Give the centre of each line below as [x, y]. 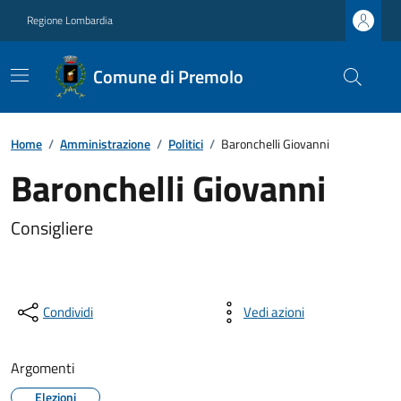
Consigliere [52, 228]
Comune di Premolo [169, 77]
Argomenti [43, 368]
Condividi [68, 312]
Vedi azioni [274, 312]
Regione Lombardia [70, 20]
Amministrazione [105, 144]
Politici [186, 144]
